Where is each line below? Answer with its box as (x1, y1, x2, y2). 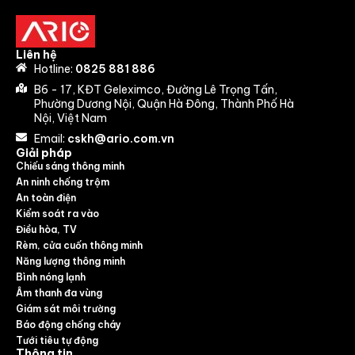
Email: (33, 131, 67, 146)
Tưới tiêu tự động (16, 334, 98, 346)
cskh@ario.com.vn (67, 131, 174, 146)
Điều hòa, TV (16, 223, 77, 235)
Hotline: (33, 61, 75, 76)
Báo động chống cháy (16, 318, 121, 330)
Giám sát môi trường (16, 302, 116, 315)
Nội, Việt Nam (33, 110, 107, 125)
